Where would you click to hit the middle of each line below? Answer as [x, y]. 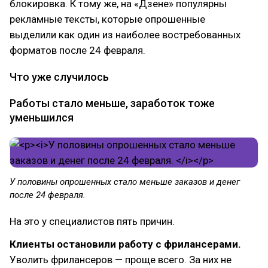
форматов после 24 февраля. [77, 50]
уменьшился [42, 118]
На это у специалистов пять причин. [92, 221]
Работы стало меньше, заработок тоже [112, 103]
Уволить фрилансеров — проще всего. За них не [121, 260]
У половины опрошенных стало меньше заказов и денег [125, 182]
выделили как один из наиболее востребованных [125, 35]
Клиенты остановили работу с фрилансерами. [125, 244]
